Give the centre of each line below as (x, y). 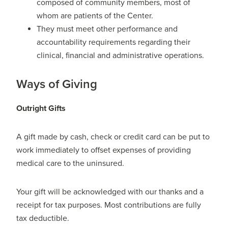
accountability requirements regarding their (114, 42)
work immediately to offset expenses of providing (104, 150)
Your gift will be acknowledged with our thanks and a (110, 192)
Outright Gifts (41, 109)
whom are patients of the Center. (95, 16)
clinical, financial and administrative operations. (121, 56)
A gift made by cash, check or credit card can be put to (113, 137)
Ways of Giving (57, 84)
